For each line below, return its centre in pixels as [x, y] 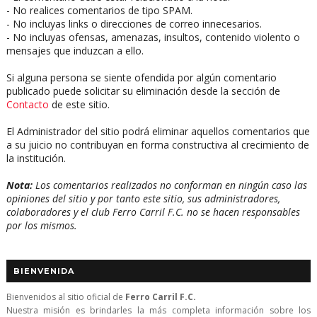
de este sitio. [79, 104]
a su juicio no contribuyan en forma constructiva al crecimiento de [157, 144]
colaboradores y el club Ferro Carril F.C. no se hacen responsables [153, 212]
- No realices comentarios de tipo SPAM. [99, 10]
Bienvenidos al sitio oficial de [65, 296]
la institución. [36, 158]
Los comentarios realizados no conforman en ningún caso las [169, 185]
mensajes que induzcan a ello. [75, 50]
